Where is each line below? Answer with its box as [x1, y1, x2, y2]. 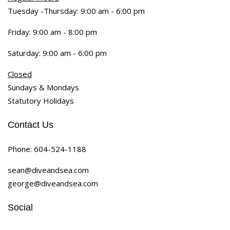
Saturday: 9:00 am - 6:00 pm [8, 47, 107, 58]
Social [8, 202, 33, 213]
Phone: [8, 143, 34, 154]
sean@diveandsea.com [8, 164, 89, 175]
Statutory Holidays [8, 95, 74, 106]
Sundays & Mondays [8, 82, 79, 92]
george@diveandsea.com [8, 178, 98, 188]
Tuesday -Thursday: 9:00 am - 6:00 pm [8, 5, 145, 16]
